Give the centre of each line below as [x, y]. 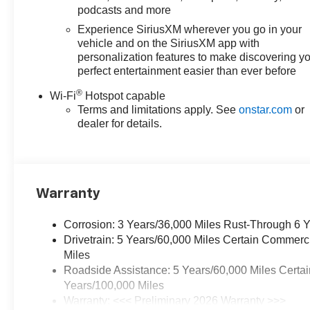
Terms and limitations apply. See [158, 110]
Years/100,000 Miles [114, 286]
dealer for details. [120, 124]
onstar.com [266, 110]
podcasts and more [125, 10]
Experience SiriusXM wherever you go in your [190, 30]
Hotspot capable [124, 96]
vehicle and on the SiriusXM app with [169, 44]
